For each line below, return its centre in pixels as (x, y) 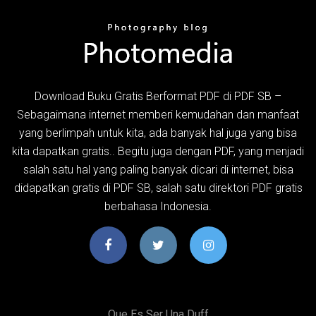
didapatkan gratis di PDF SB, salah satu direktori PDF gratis (158, 188)
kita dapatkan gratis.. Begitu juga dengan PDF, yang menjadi (158, 151)
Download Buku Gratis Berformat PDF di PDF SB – (158, 96)
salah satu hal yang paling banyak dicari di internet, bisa (158, 169)
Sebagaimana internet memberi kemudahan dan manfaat (158, 114)
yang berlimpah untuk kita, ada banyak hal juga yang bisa (158, 133)
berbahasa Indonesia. (158, 206)
